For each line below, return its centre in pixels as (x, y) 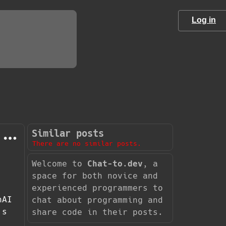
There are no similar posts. (87, 143)
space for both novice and (95, 176)
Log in (204, 20)
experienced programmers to (97, 188)
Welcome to (59, 163)
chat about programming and (97, 200)
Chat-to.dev (115, 163)
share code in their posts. (97, 212)
